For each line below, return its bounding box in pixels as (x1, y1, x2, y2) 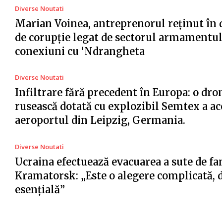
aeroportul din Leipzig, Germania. (15, 114, 185, 127)
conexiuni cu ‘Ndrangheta (15, 45, 145, 57)
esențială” (15, 183, 65, 196)
